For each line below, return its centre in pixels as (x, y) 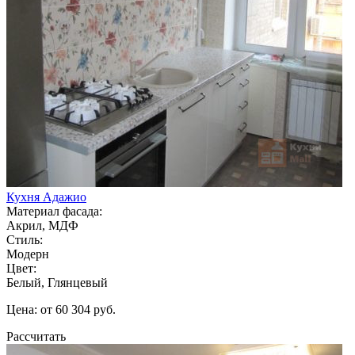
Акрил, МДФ (42, 225)
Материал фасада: (54, 211)
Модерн (28, 254)
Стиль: (25, 239)
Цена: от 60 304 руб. (61, 309)
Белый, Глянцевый (57, 282)
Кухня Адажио (46, 197)
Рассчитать (36, 336)
